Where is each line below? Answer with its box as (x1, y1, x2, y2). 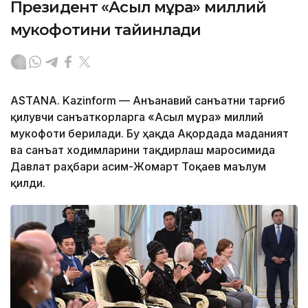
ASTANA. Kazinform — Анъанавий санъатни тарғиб (10, 93, 285, 108)
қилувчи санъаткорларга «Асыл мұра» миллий (10, 110, 263, 124)
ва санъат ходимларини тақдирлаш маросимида (10, 143, 275, 157)
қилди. (10, 176, 45, 190)
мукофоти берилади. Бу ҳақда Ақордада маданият (10, 126, 289, 141)
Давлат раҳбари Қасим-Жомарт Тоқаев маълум (10, 159, 266, 174)
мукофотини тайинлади (10, 21, 201, 40)
